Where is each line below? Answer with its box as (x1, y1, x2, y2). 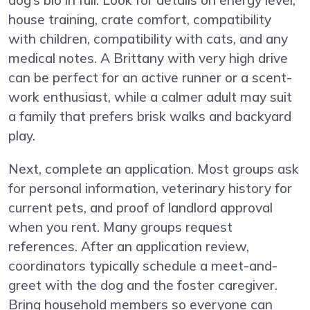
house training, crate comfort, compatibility (8, 10, 271, 28)
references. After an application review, (8, 237, 249, 255)
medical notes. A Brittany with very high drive (8, 49, 288, 66)
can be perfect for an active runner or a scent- (8, 69, 292, 86)
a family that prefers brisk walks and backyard (8, 107, 291, 125)
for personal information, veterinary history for (8, 179, 292, 197)
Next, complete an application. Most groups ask (8, 160, 299, 177)
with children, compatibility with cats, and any (8, 30, 288, 47)
